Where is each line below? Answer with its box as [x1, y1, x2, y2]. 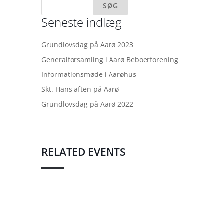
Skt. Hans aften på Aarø [41, 84, 119, 94]
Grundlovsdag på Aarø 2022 [41, 99, 133, 109]
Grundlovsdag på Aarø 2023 [41, 40, 133, 49]
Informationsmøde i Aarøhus [41, 70, 136, 79]
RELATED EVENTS [41, 145, 126, 159]
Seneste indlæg [41, 14, 121, 30]
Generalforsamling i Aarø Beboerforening [41, 55, 178, 64]
